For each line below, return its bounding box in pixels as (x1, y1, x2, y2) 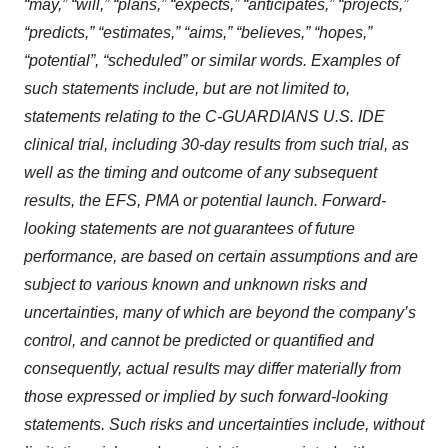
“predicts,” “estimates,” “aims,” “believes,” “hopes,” (24, 23, 372, 41)
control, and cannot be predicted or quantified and (24, 331, 374, 349)
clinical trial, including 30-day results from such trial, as (24, 135, 409, 153)
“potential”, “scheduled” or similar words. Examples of (24, 51, 399, 69)
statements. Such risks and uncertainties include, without (24, 415, 424, 433)
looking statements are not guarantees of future (24, 219, 355, 237)
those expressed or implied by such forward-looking (24, 387, 388, 405)
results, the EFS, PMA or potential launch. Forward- (24, 191, 386, 209)
